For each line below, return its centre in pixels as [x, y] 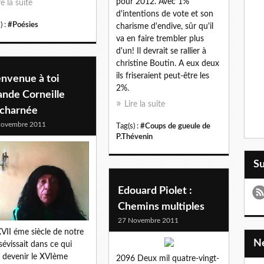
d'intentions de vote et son [165, 14]
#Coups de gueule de [175, 126]
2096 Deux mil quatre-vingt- [168, 258]
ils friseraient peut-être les [163, 76]
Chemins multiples [161, 207]
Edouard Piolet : [155, 191]
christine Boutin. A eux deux [168, 64]
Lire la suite [145, 105]
